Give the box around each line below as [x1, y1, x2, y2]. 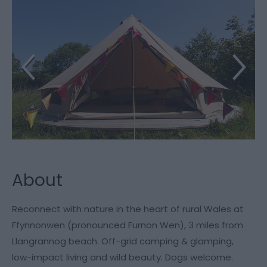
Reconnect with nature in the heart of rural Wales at [12, 202, 244, 215]
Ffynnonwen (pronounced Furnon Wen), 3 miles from [12, 218, 243, 231]
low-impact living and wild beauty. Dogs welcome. [12, 250, 233, 263]
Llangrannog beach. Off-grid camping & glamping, [12, 234, 234, 247]
